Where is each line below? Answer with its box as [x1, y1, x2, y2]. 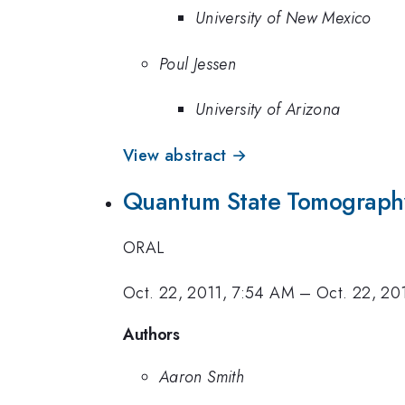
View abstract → [123, 143, 248, 167]
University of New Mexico [195, 6, 372, 30]
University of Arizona [195, 98, 341, 121]
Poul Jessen [159, 52, 236, 76]
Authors [123, 322, 180, 346]
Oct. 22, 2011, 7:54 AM [123, 281, 295, 305]
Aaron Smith [159, 365, 244, 390]
